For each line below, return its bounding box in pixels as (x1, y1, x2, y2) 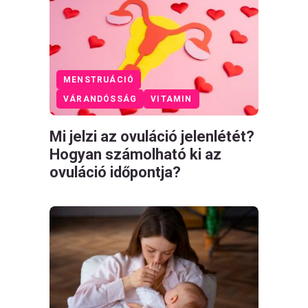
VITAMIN (151, 93, 192, 104)
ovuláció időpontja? (49, 163, 181, 181)
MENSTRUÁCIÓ (63, 74, 135, 85)
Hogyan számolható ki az (49, 145, 221, 163)
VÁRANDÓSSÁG (63, 93, 137, 104)
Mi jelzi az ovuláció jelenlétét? (49, 127, 254, 145)
